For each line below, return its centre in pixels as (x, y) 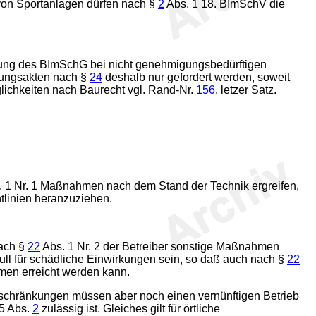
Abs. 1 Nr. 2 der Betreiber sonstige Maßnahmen (160, 247)
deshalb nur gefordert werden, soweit (196, 77)
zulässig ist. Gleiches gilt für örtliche (129, 309)
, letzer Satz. (246, 90)
